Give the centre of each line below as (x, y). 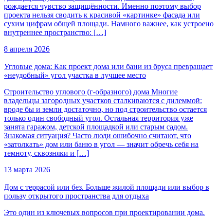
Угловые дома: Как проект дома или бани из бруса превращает (108, 66)
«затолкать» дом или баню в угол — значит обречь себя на (101, 144)
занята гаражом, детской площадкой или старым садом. (96, 127)
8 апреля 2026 (27, 49)
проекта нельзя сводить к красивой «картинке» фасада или (102, 15)
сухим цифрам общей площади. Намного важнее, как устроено (109, 23)
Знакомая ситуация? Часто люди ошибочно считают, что (98, 135)
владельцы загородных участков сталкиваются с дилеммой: (103, 100)
